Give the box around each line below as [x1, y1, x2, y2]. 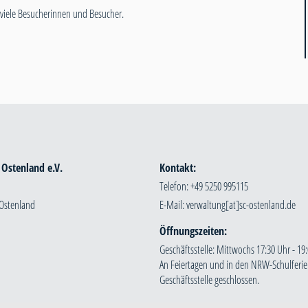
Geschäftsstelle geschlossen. [159, 272, 259, 288]
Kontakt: [159, 160, 196, 176]
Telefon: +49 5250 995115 [159, 179, 248, 195]
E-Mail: [159, 197, 186, 213]
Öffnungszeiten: [159, 223, 227, 239]
